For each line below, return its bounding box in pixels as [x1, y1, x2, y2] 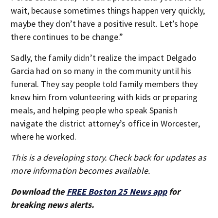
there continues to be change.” [11, 31, 124, 42]
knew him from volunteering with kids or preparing [11, 91, 198, 103]
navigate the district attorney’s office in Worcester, [11, 118, 200, 129]
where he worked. [11, 131, 76, 142]
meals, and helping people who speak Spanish [11, 105, 178, 116]
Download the [11, 186, 67, 197]
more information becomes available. [11, 165, 150, 176]
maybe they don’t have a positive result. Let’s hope [11, 18, 199, 29]
